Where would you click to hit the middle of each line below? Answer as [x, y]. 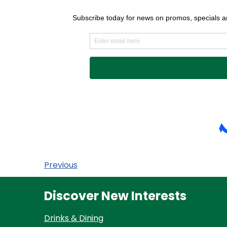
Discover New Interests [115, 196]
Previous [61, 165]
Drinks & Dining [74, 218]
